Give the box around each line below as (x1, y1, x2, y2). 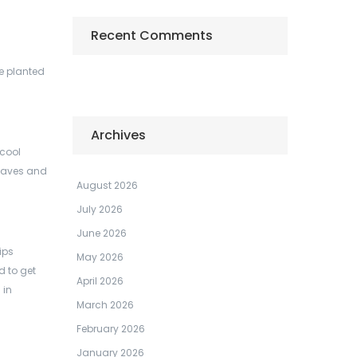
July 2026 (76, 202, 123, 216)
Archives (91, 126, 146, 144)
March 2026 (76, 298, 134, 312)
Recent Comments (91, 26, 213, 45)
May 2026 (76, 250, 124, 264)
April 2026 (76, 274, 124, 288)
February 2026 (76, 322, 145, 335)
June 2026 (76, 226, 127, 240)
